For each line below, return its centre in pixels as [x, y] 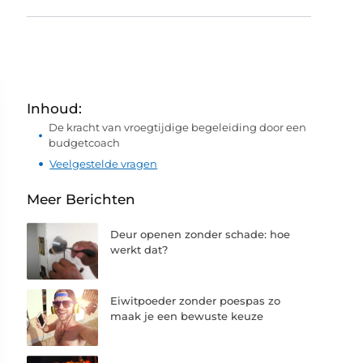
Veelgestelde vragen [104, 163]
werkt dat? [139, 250]
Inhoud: [55, 109]
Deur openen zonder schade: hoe [201, 234]
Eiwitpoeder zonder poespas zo [196, 301]
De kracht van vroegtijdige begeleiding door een [178, 127]
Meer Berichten [81, 199]
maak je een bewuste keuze [187, 316]
